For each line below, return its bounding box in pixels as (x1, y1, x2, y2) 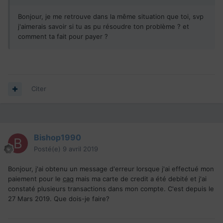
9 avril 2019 (63, 145, 98, 153)
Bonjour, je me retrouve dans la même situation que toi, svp (18, 12, 204, 21)
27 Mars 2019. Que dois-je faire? (8, 195, 111, 203)
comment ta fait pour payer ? (18, 32, 108, 41)
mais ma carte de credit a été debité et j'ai (74, 175, 207, 183)
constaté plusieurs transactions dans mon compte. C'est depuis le (8, 185, 214, 193)
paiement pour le (8, 175, 63, 183)
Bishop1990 (34, 132, 81, 143)
